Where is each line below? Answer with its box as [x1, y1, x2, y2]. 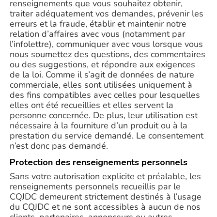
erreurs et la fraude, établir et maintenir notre [10, 18, 186, 30]
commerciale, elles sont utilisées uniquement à [10, 79, 192, 91]
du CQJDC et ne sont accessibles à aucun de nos [10, 201, 201, 213]
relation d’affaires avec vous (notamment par [10, 28, 185, 40]
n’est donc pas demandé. [10, 140, 108, 152]
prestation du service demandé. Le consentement [10, 130, 203, 141]
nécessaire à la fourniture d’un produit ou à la [10, 120, 187, 131]
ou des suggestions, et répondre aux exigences [10, 59, 195, 70]
